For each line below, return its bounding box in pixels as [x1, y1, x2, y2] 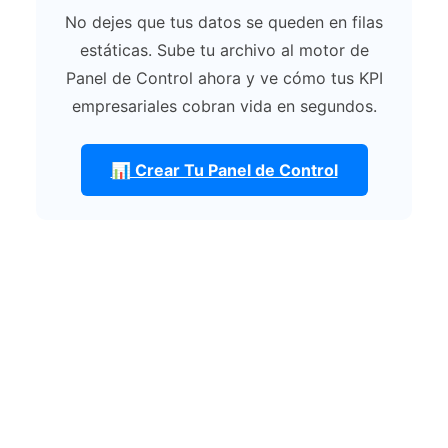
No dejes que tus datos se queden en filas [65, 12, 383, 33]
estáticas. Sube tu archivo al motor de [79, 40, 369, 61]
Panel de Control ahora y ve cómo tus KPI [65, 68, 383, 89]
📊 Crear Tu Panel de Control [110, 160, 338, 181]
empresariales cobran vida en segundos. [71, 96, 377, 117]
